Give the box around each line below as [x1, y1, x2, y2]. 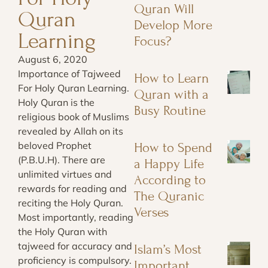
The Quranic [134, 188, 204, 205]
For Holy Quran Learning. [18, 82, 129, 95]
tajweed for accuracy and [18, 240, 132, 252]
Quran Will [134, 1, 194, 17]
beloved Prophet [18, 139, 92, 152]
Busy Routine [134, 103, 206, 119]
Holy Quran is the [18, 96, 95, 109]
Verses [134, 205, 169, 221]
